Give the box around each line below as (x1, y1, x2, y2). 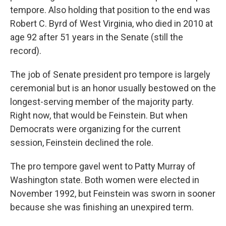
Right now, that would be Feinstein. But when (10, 110, 188, 121)
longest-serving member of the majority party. (10, 96, 194, 107)
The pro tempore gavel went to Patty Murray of (10, 161, 196, 172)
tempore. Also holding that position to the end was (10, 5, 210, 15)
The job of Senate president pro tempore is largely (10, 69, 210, 80)
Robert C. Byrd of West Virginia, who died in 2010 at (10, 18, 213, 29)
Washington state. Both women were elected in (10, 175, 199, 185)
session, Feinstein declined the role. (10, 137, 153, 148)
